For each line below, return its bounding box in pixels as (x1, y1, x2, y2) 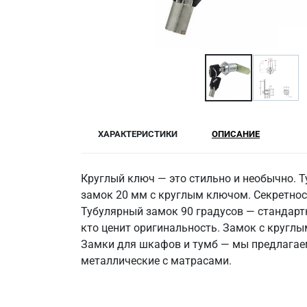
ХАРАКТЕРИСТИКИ (98, 129, 177, 140)
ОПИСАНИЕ (212, 129, 260, 140)
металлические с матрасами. (81, 254, 232, 268)
